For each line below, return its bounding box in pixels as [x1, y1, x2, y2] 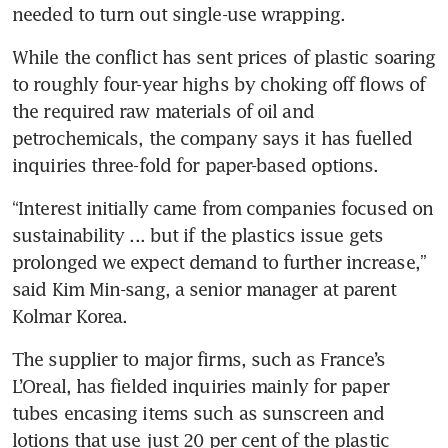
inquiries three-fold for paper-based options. [12, 153, 379, 176]
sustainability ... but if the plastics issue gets [12, 223, 383, 246]
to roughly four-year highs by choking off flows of [12, 72, 426, 95]
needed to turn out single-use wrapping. [12, 2, 345, 25]
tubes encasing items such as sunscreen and [12, 401, 385, 424]
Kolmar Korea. [12, 304, 128, 327]
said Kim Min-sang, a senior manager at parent [12, 277, 397, 300]
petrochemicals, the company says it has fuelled [12, 126, 412, 149]
